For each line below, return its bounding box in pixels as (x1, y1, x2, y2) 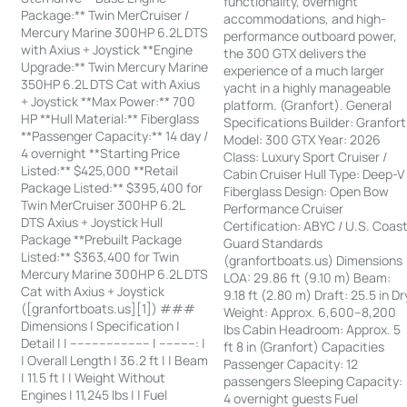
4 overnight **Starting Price (21, 144, 181, 163)
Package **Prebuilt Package (21, 231, 183, 249)
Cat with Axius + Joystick (21, 283, 165, 301)
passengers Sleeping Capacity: (223, 372, 403, 391)
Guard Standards (223, 234, 323, 253)
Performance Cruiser (223, 200, 344, 218)
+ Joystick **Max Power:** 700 (21, 93, 196, 111)
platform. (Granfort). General (223, 96, 392, 114)
